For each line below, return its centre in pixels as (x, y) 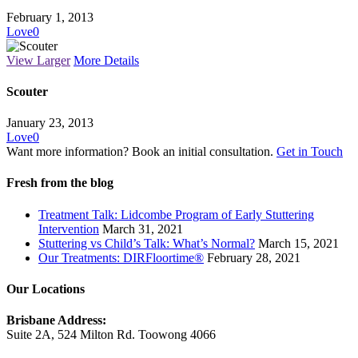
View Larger (38, 60)
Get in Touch (310, 152)
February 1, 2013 (50, 17)
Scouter (27, 91)
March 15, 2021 (298, 243)
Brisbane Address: (56, 320)
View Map (33, 349)
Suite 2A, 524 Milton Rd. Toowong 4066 (111, 335)
